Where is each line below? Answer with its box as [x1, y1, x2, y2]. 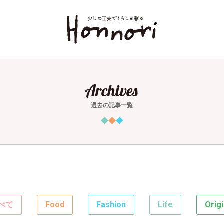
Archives [85, 80, 138, 100]
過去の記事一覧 [91, 102, 133, 109]
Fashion [96, 200, 126, 209]
